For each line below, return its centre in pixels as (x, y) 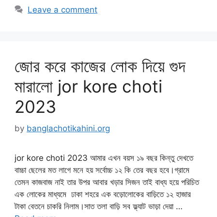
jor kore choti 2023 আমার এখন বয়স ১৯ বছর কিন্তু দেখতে (104, 158)
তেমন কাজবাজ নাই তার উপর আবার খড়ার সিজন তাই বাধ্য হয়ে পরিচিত (107, 182)
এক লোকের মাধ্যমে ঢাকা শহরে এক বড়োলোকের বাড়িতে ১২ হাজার (103, 194)
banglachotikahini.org (68, 128)
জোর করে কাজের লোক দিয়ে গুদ (100, 66)
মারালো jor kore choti (88, 86)
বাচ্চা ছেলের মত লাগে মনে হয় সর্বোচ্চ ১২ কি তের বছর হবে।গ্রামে (102, 170)
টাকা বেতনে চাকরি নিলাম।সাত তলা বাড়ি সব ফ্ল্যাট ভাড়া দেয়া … (99, 206)
